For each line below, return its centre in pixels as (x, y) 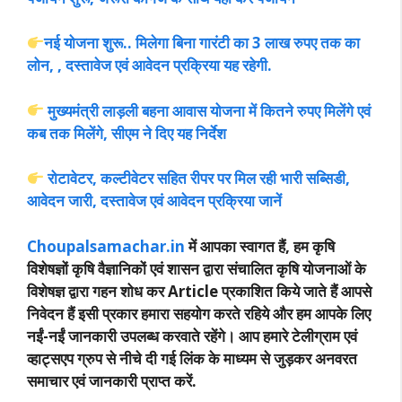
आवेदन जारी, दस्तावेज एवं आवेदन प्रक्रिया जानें (154, 201)
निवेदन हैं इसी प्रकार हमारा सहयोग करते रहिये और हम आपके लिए (199, 313)
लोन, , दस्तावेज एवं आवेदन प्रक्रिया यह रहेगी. (149, 66)
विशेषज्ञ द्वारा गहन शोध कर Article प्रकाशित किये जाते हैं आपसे (199, 291)
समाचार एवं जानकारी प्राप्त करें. (112, 380)
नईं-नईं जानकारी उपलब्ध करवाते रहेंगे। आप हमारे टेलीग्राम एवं (192, 336)
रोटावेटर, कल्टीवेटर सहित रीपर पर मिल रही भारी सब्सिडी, (199, 179)
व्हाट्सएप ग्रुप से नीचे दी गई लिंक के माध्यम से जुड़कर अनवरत (192, 358)
